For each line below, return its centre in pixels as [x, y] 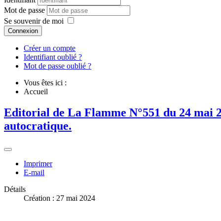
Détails [15, 189]
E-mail [34, 173]
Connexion [23, 31]
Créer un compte [50, 48]
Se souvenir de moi [34, 21]
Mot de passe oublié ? [57, 66]
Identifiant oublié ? [53, 57]
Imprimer [38, 164]
